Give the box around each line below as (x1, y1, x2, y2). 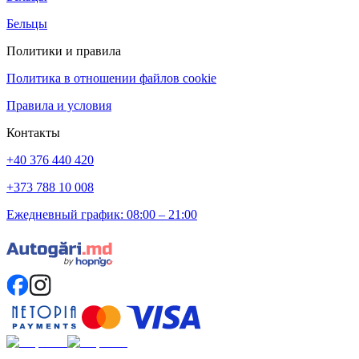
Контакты (6, 125, 60, 139)
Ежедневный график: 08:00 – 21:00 (6, 207, 197, 221)
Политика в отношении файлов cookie (6, 71, 216, 85)
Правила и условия (6, 98, 111, 112)
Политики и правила (6, 43, 121, 58)
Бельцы (6, 16, 47, 30)
